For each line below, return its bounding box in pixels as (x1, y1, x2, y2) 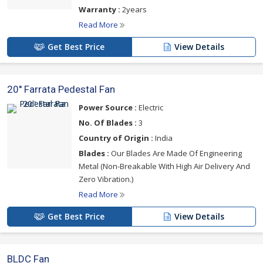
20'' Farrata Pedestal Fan (7, 83, 115, 95)
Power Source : (79, 102, 137, 113)
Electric (137, 102, 163, 113)
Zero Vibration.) (79, 174, 133, 184)
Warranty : (79, 4, 120, 15)
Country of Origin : (79, 133, 153, 143)
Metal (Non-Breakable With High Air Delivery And (79, 161, 250, 171)
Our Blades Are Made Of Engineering (109, 148, 242, 159)
